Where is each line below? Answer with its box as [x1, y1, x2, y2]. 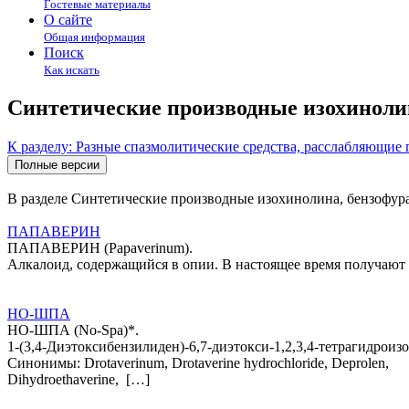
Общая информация [44, 30, 145, 44]
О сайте [44, 12, 92, 27]
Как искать [44, 63, 100, 77]
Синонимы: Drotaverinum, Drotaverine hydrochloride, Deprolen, [7, 354, 389, 371]
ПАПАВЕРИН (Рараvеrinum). [7, 239, 193, 256]
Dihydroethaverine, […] [7, 371, 150, 387]
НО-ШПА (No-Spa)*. [7, 321, 139, 338]
